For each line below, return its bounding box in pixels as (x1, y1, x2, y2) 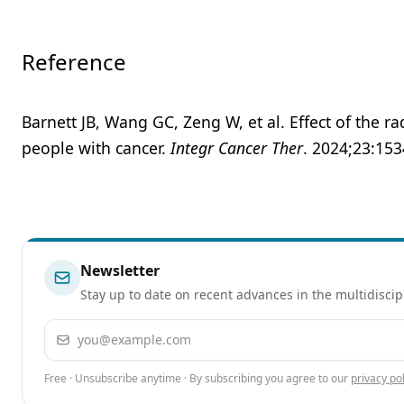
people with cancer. (22, 137, 170, 159)
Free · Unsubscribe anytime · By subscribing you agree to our (44, 371, 348, 386)
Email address (44, 320, 140, 340)
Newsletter (80, 261, 160, 280)
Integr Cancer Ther (170, 137, 303, 159)
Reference (22, 47, 126, 77)
